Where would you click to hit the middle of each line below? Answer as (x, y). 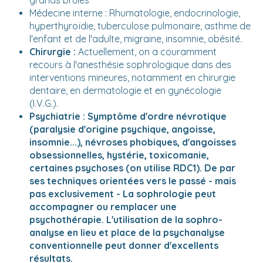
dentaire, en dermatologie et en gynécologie (125, 91)
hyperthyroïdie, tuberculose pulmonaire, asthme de (140, 26)
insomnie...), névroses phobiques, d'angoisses (133, 142)
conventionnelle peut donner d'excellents (124, 246)
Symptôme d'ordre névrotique (157, 117)
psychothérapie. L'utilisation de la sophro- (126, 220)
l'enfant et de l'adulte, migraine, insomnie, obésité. (136, 39)
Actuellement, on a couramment (146, 52)
